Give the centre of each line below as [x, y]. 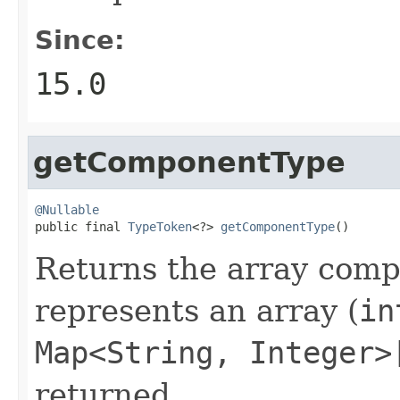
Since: [80, 40]
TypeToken [160, 226]
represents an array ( [197, 310]
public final [81, 226]
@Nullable [67, 209]
